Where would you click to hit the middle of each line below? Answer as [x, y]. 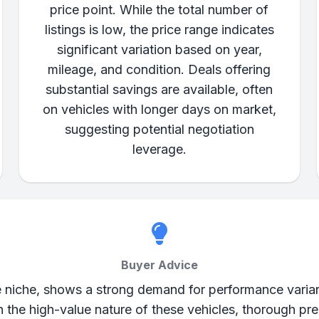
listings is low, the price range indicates [159, 30]
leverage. [159, 149]
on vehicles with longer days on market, [159, 109]
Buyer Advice [159, 265]
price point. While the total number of [159, 10]
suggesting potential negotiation [159, 129]
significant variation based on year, [159, 49]
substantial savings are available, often [159, 89]
